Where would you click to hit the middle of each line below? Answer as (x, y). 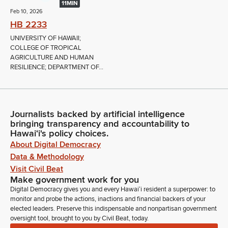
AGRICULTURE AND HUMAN (52, 57)
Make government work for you (75, 180)
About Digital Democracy (55, 145)
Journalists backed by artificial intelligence (97, 114)
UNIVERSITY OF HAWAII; (46, 38)
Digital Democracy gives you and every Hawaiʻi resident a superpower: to (113, 189)
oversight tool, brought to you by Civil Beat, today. (79, 218)
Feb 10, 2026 (26, 11)
